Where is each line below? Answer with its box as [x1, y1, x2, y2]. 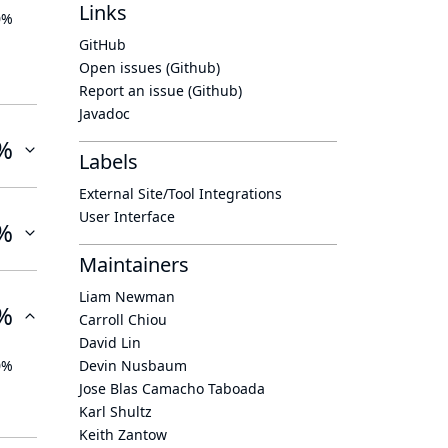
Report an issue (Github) [79, 81, 242, 100]
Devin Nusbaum [79, 356, 187, 375]
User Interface [79, 207, 175, 226]
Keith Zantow [79, 425, 167, 444]
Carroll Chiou [79, 310, 167, 329]
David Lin [79, 333, 141, 352]
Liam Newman [79, 287, 175, 306]
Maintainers [79, 251, 189, 278]
